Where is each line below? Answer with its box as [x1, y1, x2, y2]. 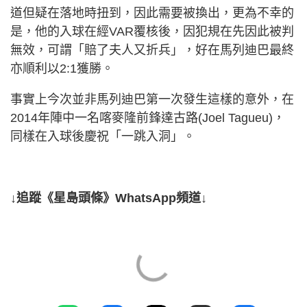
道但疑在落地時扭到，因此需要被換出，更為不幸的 [10, 6, 294, 21]
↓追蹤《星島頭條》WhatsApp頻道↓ [10, 191, 207, 206]
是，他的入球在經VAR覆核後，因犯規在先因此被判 [10, 25, 294, 39]
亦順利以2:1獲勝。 [10, 62, 114, 76]
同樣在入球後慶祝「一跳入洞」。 [10, 130, 195, 144]
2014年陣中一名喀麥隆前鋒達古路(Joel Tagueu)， [10, 111, 285, 125]
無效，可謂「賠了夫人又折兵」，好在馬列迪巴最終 [10, 43, 294, 58]
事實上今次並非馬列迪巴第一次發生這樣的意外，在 [10, 93, 294, 107]
